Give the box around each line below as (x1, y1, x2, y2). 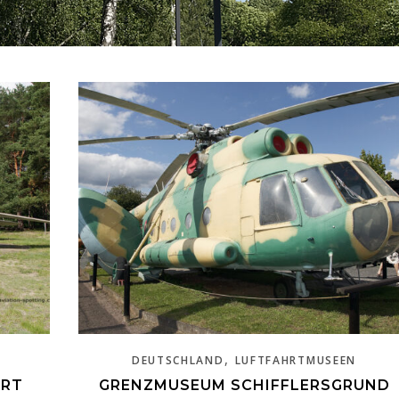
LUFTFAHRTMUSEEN (234, 352, 357, 368)
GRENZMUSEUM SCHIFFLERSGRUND (98, 376, 390, 394)
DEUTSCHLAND (131, 352, 224, 368)
